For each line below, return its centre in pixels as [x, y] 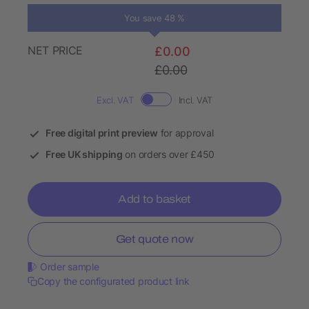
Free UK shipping [84, 154]
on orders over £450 [169, 154]
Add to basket [154, 199]
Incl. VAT [195, 100]
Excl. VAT [115, 100]
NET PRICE [56, 51]
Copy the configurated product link [113, 281]
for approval [186, 133]
